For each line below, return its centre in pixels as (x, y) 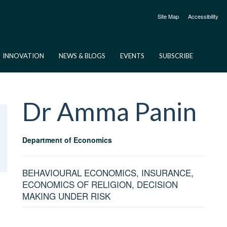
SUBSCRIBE (176, 56)
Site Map (168, 16)
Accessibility (203, 16)
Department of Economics (67, 140)
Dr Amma (75, 111)
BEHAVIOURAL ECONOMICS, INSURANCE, (108, 172)
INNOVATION (23, 56)
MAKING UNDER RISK (66, 196)
